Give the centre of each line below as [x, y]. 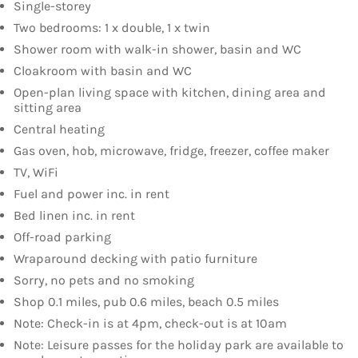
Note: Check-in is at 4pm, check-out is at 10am [150, 324]
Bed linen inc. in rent [74, 216]
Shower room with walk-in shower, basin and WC [157, 50]
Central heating [59, 129]
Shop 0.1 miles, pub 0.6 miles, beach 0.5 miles [146, 302]
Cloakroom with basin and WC [103, 71]
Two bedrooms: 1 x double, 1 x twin [112, 28]
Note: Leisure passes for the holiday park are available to [179, 345]
